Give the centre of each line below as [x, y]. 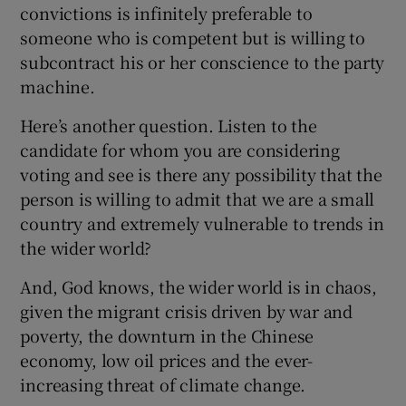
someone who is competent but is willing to [193, 37]
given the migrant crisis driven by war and [187, 310]
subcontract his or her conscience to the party [203, 61]
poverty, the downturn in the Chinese [167, 335]
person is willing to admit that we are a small [198, 198]
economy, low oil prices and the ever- [167, 359]
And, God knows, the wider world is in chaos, [198, 286]
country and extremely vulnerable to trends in [202, 222]
